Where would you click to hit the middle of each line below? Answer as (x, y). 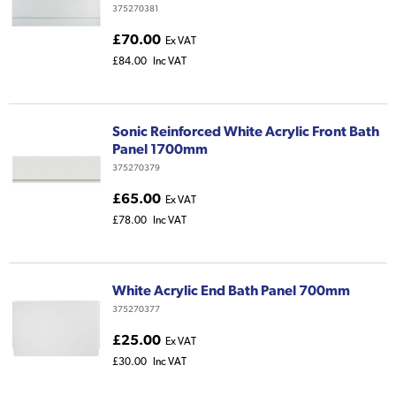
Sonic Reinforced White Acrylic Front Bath (246, 131)
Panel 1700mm (160, 149)
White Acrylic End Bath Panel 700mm (231, 290)
